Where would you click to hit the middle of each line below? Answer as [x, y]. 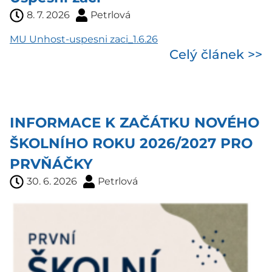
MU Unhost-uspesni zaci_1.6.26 [84, 39]
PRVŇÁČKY [51, 164]
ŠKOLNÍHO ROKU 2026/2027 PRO [131, 144]
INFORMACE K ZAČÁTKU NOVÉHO [134, 123]
